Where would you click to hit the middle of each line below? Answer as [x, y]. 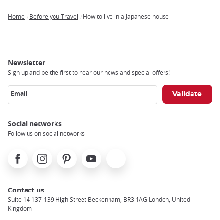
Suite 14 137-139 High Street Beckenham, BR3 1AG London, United [99, 200]
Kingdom [20, 208]
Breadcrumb [28, 24]
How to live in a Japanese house [126, 16]
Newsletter [27, 63]
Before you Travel [54, 16]
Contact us [26, 190]
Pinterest [72, 154]
